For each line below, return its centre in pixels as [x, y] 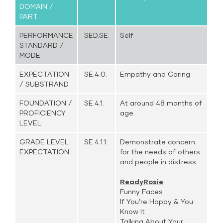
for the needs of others [160, 152]
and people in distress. [159, 162]
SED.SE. [96, 35]
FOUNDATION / [46, 103]
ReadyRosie [142, 181]
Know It [133, 211]
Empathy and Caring [155, 74]
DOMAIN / [37, 6]
